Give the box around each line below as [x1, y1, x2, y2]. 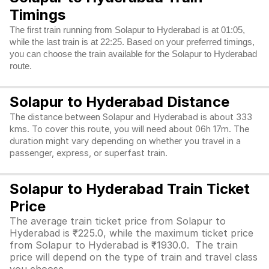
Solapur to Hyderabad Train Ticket [10, 180, 250, 198]
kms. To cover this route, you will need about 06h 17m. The [10, 124, 249, 134]
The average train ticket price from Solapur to [10, 215, 226, 227]
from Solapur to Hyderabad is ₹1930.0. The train [10, 239, 238, 251]
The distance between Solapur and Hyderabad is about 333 [10, 112, 252, 122]
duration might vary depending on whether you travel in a [10, 136, 241, 147]
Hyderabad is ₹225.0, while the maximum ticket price [10, 227, 253, 239]
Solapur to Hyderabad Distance [10, 93, 229, 110]
